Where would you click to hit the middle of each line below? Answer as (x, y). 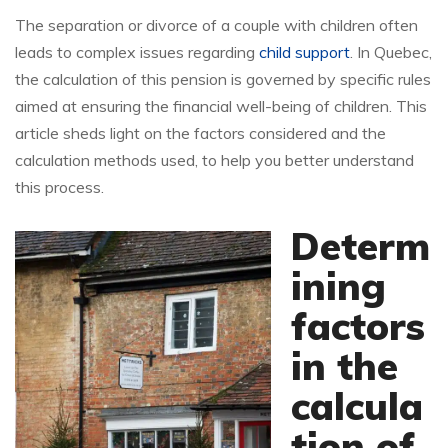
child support (304, 52)
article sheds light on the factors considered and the (200, 133)
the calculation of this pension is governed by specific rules (223, 79)
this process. (59, 187)
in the (344, 366)
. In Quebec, (391, 52)
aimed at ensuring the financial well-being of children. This (221, 106)
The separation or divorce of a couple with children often (216, 25)
